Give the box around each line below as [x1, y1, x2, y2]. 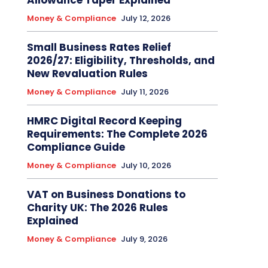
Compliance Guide [26, 140, 125, 155]
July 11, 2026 [120, 86, 169, 98]
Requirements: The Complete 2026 [26, 127, 208, 142]
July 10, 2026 [120, 160, 171, 172]
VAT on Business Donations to [26, 187, 185, 202]
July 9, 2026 [120, 233, 167, 245]
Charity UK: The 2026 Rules [26, 200, 168, 215]
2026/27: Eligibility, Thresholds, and [26, 53, 215, 68]
